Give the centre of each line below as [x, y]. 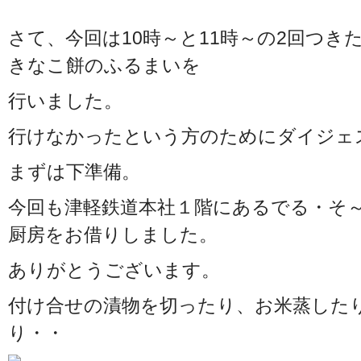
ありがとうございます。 [114, 270]
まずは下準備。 [74, 172]
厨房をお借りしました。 [113, 234]
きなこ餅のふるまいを [104, 65]
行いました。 [65, 101]
